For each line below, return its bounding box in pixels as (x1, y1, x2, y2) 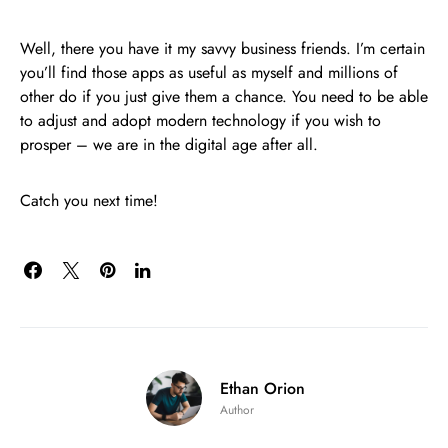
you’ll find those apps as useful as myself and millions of (20, 60, 398, 84)
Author (219, 400, 254, 419)
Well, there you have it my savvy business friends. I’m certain (20, 36, 425, 60)
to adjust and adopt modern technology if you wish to (20, 108, 381, 132)
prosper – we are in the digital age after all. (20, 132, 318, 156)
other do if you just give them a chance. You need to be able (20, 84, 428, 108)
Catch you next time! (20, 188, 158, 212)
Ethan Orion (219, 376, 305, 400)
